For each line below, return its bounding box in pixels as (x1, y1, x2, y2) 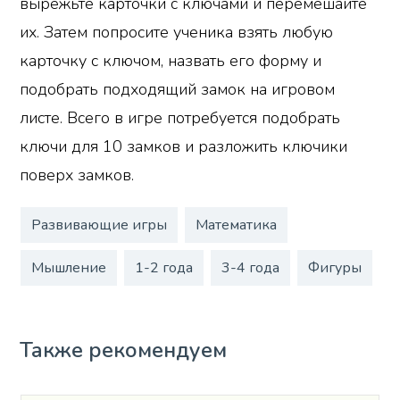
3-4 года (221, 258, 279, 279)
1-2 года (134, 258, 193, 279)
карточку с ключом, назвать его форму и (20, 49, 322, 71)
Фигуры (307, 258, 362, 279)
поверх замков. (20, 163, 135, 186)
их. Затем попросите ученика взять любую (20, 21, 334, 43)
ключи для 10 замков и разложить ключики (20, 135, 348, 157)
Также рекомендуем (20, 336, 228, 365)
